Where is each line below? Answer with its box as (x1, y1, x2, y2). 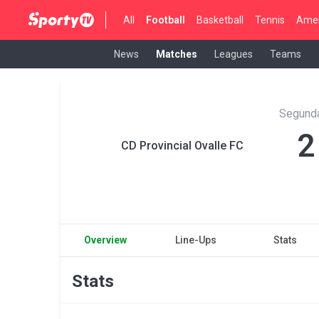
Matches (156, 48, 197, 60)
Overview (84, 234, 127, 246)
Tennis (255, 14, 286, 26)
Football (146, 14, 186, 26)
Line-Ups (174, 234, 216, 246)
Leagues (214, 48, 253, 60)
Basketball (197, 14, 244, 26)
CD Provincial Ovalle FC (121, 139, 244, 152)
